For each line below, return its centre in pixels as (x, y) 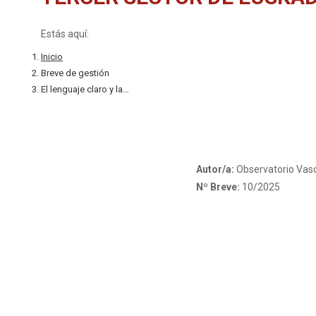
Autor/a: (216, 169)
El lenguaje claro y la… (85, 89)
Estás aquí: (65, 34)
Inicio (52, 56)
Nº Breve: (219, 187)
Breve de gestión (75, 73)
